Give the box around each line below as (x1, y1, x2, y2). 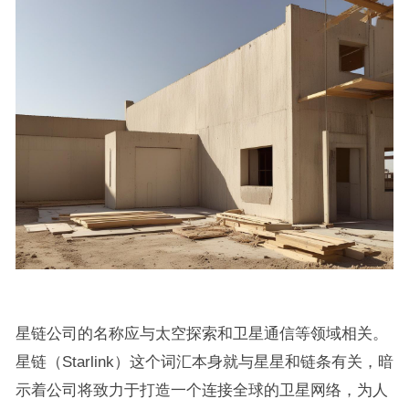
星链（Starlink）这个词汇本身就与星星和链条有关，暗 (15, 352, 393, 370)
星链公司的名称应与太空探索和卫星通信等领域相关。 (15, 324, 388, 341)
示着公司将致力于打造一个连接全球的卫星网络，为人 (15, 381, 388, 398)
